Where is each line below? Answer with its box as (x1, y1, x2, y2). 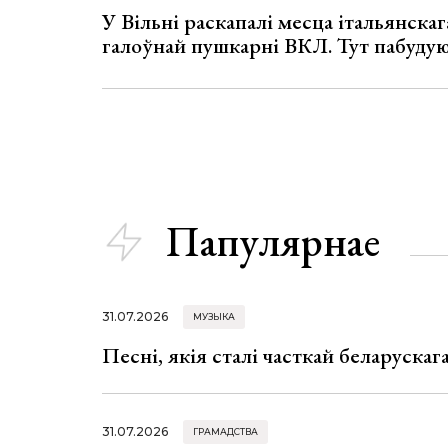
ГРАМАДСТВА (193, 425, 258, 437)
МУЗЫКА (193, 310, 235, 322)
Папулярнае (166, 214, 380, 270)
